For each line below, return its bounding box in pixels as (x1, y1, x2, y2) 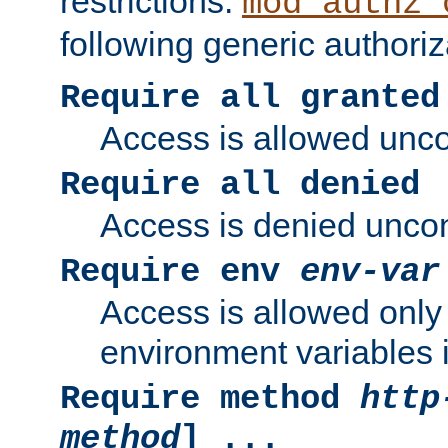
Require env (60, 253, 300, 292)
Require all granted (60, 79, 440, 118)
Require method (60, 380, 360, 419)
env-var (300, 253, 440, 292)
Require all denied (60, 166, 420, 205)
